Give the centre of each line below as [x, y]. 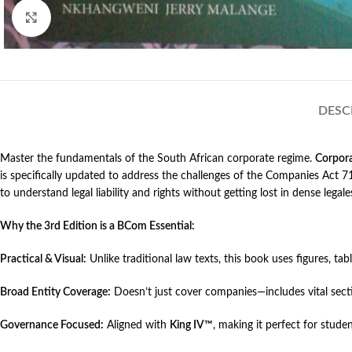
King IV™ [191, 326]
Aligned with [137, 326]
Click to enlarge [86, 18]
